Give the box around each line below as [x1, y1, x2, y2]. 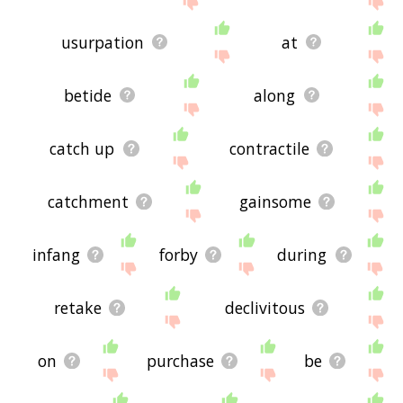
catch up [49, 137, 115, 159]
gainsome [239, 190, 312, 212]
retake [54, 296, 103, 318]
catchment [48, 190, 130, 212]
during [277, 243, 327, 265]
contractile [228, 137, 309, 159]
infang [31, 243, 80, 265]
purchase [146, 349, 214, 372]
